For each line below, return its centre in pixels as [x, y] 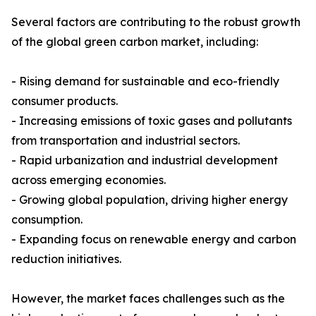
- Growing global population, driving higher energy [150, 200]
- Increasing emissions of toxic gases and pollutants [152, 121]
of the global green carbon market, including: [135, 42]
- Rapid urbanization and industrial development [145, 160]
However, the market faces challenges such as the [148, 299]
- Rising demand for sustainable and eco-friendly [145, 81]
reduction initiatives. [66, 259]
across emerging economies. [89, 180]
